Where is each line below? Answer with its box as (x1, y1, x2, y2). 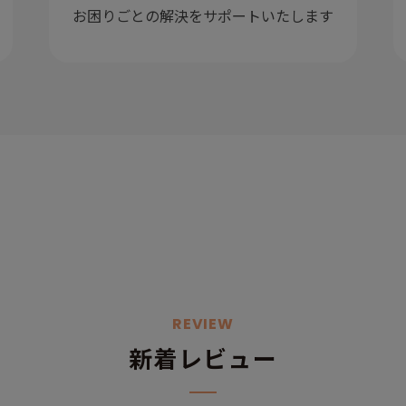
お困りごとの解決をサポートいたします (72, 5, 333, 26)
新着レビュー (129, 341, 277, 374)
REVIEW (172, 314, 234, 334)
